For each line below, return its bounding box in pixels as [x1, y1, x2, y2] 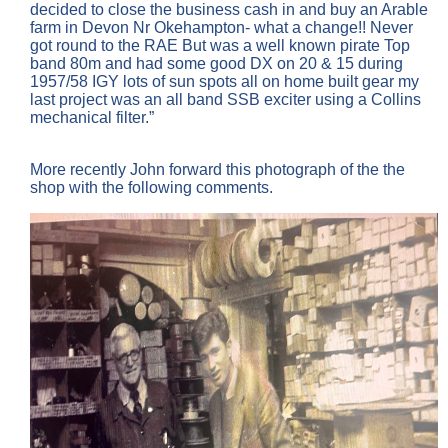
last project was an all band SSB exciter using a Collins [30, 91, 421, 109]
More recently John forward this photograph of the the [30, 161, 405, 179]
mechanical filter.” [30, 109, 154, 127]
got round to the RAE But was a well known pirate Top [30, 37, 410, 55]
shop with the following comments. [30, 179, 273, 197]
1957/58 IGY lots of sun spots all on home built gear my [30, 73, 419, 91]
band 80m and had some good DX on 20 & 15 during [30, 55, 403, 73]
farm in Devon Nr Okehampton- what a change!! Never [30, 19, 413, 37]
